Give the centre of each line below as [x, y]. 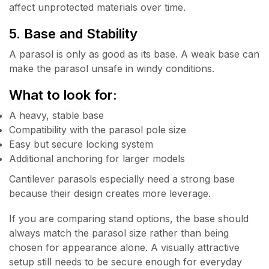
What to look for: [63, 94]
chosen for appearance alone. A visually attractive [124, 248]
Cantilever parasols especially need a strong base [122, 179]
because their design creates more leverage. [110, 193]
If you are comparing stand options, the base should [129, 219]
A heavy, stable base [56, 115]
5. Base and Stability [73, 33]
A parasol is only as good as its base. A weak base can [134, 54]
